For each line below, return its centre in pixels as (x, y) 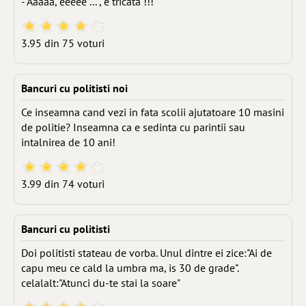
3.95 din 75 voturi (63, 43)
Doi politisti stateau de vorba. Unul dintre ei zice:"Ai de (147, 253)
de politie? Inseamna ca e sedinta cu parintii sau (133, 127)
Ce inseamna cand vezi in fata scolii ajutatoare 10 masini (153, 112)
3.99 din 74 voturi (63, 184)
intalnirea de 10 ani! (68, 142)
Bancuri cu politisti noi (74, 88)
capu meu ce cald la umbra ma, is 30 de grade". (130, 268)
